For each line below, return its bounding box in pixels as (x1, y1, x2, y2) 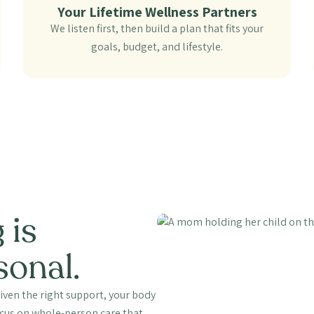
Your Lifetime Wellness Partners (57, 3, 257, 22)
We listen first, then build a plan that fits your (50, 21, 264, 36)
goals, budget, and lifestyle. (91, 39, 223, 55)
